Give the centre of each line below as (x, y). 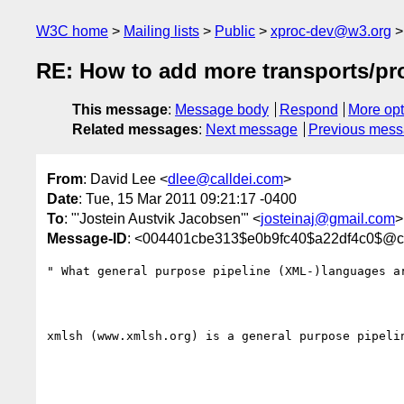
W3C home (72, 31)
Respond (308, 110)
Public (235, 31)
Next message (252, 130)
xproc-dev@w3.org (331, 31)
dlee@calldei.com (225, 179)
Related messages (135, 130)
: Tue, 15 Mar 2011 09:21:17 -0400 (188, 198)
